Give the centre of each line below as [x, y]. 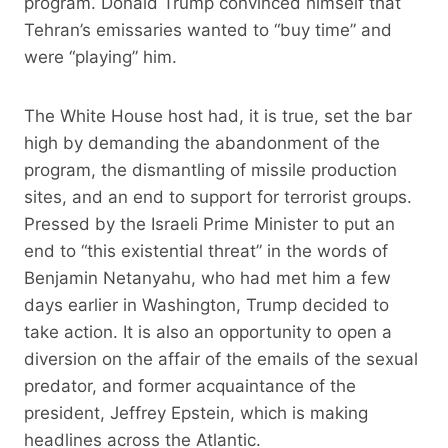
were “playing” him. [100, 56]
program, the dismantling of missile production [210, 169]
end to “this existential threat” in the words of [206, 250]
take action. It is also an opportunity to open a [208, 331]
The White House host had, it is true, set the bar [218, 115]
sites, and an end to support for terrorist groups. [218, 196]
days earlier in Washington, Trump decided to [206, 304]
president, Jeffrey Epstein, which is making [196, 412]
